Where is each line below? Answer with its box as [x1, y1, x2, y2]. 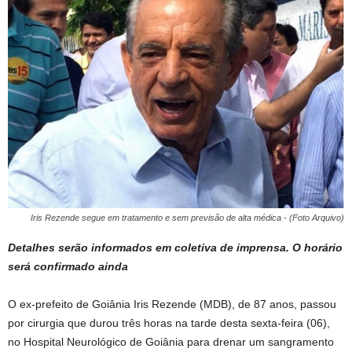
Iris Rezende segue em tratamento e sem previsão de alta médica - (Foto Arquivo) [31, 213, 344, 223]
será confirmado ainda [8, 260, 128, 273]
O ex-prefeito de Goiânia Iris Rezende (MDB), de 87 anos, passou [8, 298, 336, 311]
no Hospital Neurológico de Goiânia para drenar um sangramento [8, 335, 334, 349]
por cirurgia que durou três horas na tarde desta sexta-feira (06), [8, 317, 330, 330]
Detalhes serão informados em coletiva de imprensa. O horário [8, 241, 343, 255]
